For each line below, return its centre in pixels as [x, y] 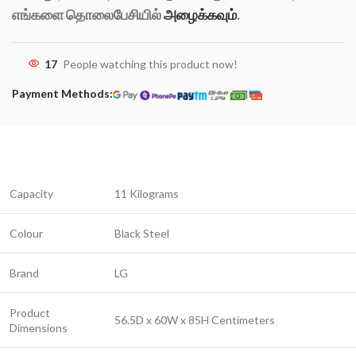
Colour [26, 234]
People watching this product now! [150, 64]
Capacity [31, 194]
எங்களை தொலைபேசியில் [88, 15]
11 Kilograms [147, 194]
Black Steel [142, 234]
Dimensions [39, 328]
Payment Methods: [62, 94]
